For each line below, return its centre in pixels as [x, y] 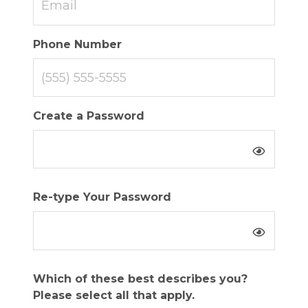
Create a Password [89, 116]
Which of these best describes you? [140, 278]
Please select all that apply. [114, 295]
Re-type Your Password [102, 197]
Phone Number [77, 44]
